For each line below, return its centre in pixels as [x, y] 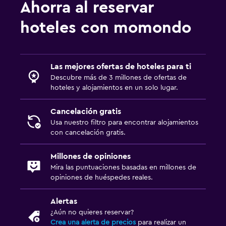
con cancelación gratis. [88, 132]
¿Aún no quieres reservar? [92, 212]
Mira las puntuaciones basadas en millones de [123, 167]
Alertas [64, 201]
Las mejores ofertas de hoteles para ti [121, 66]
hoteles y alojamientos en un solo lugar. [114, 88]
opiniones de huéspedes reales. [102, 177]
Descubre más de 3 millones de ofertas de [119, 77]
